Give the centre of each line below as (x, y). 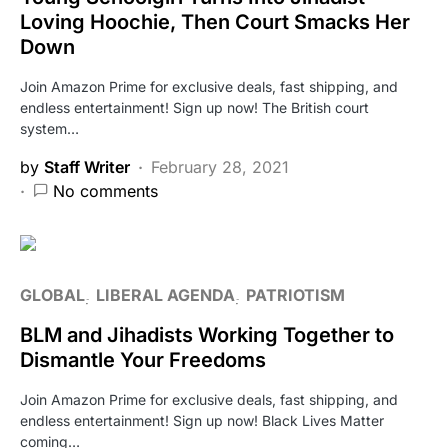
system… (49, 128)
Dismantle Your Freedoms (143, 359)
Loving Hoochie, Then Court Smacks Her (215, 21)
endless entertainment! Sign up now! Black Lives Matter (202, 420)
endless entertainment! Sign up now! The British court (194, 107)
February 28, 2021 (220, 166)
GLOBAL (52, 294)
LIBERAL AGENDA (165, 294)
